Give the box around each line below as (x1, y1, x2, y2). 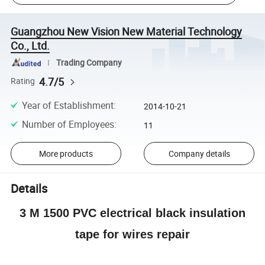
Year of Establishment (21, 98, 114, 112)
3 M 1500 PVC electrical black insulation (20, 206, 245, 220)
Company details (168, 147, 230, 159)
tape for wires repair (75, 228, 190, 241)
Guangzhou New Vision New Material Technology (11, 24, 243, 38)
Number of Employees (21, 118, 114, 131)
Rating (11, 76, 35, 87)
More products (38, 147, 93, 159)
